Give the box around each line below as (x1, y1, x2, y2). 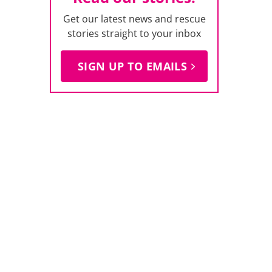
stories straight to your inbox (67, 27, 202, 40)
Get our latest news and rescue (63, 12, 206, 25)
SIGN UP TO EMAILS (77, 59, 188, 73)
